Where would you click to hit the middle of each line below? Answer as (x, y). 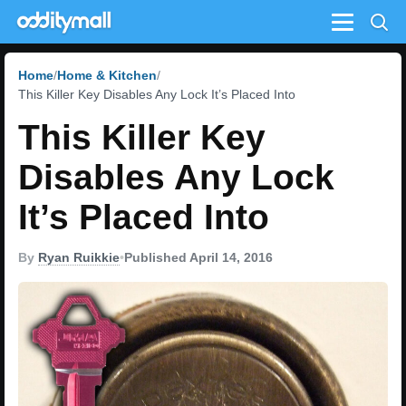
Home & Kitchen (107, 75)
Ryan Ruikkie (79, 257)
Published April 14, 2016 (198, 257)
